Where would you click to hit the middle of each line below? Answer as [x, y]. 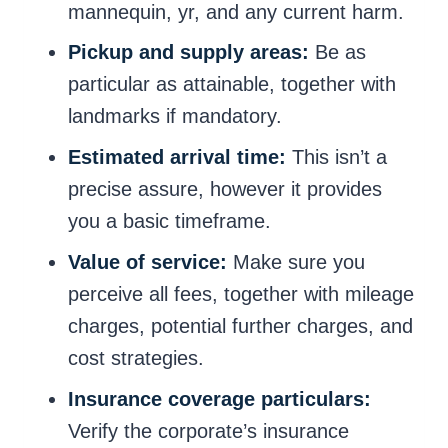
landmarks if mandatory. [175, 116]
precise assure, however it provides [225, 189]
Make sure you [296, 262]
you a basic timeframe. [169, 221]
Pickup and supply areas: [188, 52]
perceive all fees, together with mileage [241, 294]
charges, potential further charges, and [240, 326]
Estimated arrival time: [177, 157]
